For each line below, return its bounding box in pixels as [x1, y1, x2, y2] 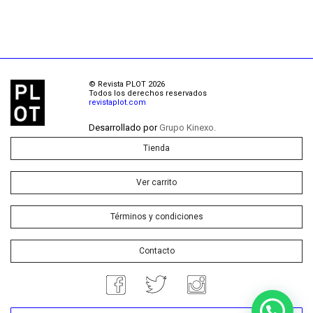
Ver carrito [136, 177, 177, 188]
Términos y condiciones [110, 212, 203, 222]
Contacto [138, 246, 175, 256]
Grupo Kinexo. [159, 122, 216, 133]
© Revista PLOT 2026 [89, 80, 165, 89]
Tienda [143, 143, 170, 154]
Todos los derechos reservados [89, 89, 207, 99]
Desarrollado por [89, 122, 159, 133]
